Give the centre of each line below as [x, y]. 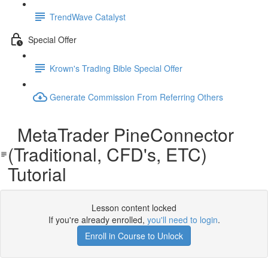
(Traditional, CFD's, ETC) [107, 154]
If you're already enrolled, [98, 220]
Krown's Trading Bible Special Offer [116, 68]
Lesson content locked [134, 208]
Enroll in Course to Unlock [134, 236]
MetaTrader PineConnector [121, 134]
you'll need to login [182, 220]
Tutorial [37, 174]
